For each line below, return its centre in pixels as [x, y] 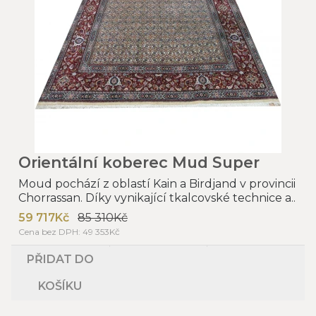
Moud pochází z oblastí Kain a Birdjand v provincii [157, 183]
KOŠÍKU [60, 286]
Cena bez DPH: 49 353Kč [69, 231]
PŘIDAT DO [60, 259]
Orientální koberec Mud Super [139, 162]
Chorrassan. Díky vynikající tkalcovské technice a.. [157, 197]
